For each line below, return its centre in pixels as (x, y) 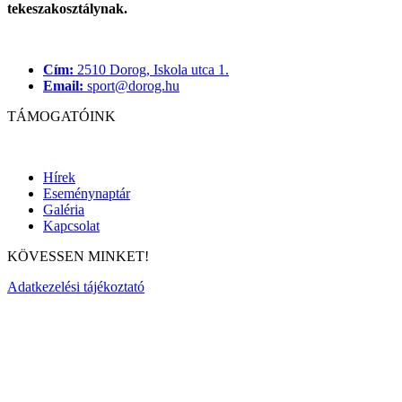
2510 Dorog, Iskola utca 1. (151, 69)
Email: (63, 85)
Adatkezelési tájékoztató (76, 286)
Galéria (64, 209)
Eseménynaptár (87, 193)
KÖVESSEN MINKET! (78, 256)
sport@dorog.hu (131, 85)
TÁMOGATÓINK (61, 116)
